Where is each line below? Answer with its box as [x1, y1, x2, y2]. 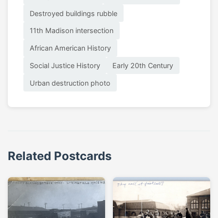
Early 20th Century [112, 61, 174, 70]
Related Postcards [8, 149, 111, 163]
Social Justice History [29, 61, 100, 70]
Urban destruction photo [29, 78, 110, 87]
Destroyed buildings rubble [29, 9, 117, 18]
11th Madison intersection [29, 26, 113, 35]
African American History [29, 44, 111, 53]
